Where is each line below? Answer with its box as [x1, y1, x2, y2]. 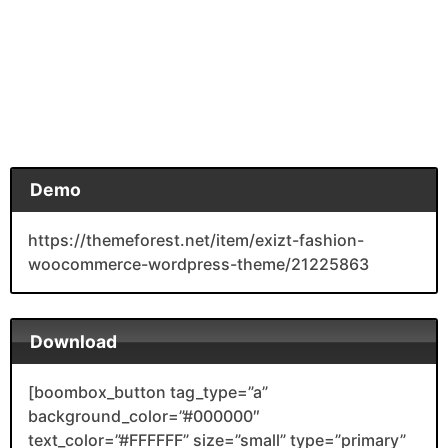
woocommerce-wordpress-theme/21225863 [28, 254, 369, 275]
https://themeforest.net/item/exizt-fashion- [28, 230, 364, 251]
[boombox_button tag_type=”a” [28, 381, 268, 402]
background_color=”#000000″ [28, 405, 260, 426]
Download [29, 330, 117, 352]
